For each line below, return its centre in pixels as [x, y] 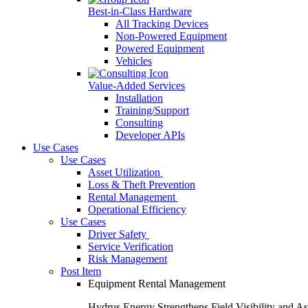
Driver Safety [119, 234]
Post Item [81, 271]
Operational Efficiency [137, 209]
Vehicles [134, 61]
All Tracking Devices [162, 24]
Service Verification [131, 246]
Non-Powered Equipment [171, 36]
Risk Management [128, 259]
